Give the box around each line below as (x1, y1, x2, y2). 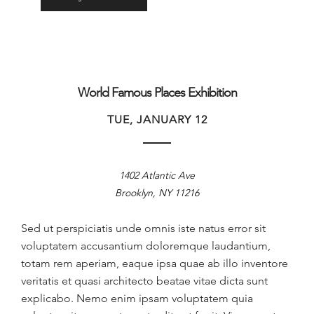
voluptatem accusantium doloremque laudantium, (21, 238, 271, 252)
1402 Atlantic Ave (119, 168, 195, 182)
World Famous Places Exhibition (77, 84, 237, 100)
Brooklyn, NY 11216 (115, 186, 199, 199)
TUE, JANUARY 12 (107, 112, 207, 126)
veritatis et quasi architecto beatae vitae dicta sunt (21, 273, 268, 287)
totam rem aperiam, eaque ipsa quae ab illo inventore (21, 256, 288, 270)
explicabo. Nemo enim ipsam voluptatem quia (21, 291, 253, 305)
